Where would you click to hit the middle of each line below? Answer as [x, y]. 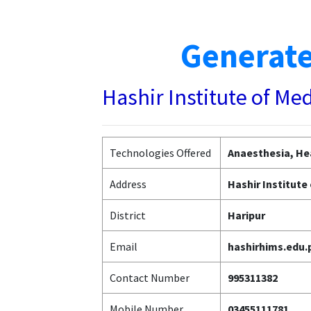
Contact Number [150, 278]
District [128, 215]
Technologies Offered [160, 153]
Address [128, 184]
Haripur [246, 215]
